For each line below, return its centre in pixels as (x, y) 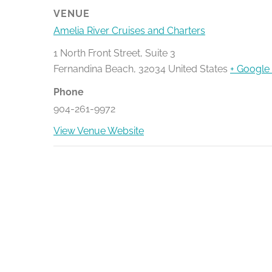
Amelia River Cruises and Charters (129, 30)
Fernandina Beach (93, 69)
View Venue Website (99, 131)
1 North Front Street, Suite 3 (114, 53)
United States (198, 69)
